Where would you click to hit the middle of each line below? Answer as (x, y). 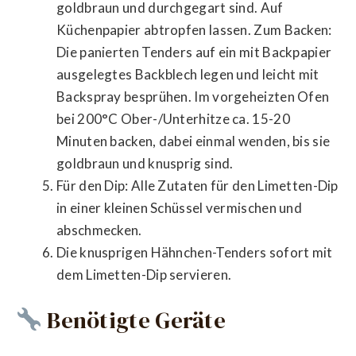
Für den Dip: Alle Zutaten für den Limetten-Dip (197, 185)
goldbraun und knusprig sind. (145, 163)
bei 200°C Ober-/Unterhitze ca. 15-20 (173, 118)
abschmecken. (99, 230)
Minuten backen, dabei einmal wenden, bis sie (193, 141)
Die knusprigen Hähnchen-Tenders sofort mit (195, 252)
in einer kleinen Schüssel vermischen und (179, 207)
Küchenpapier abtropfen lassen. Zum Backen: (194, 29)
